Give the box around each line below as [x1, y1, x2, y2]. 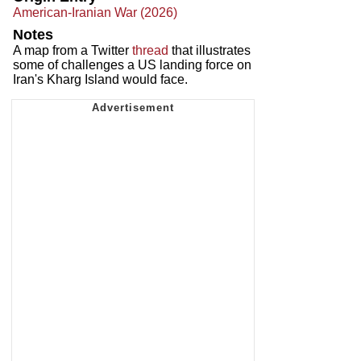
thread [132, 43, 168, 57]
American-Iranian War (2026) [13, 5, 177, 19]
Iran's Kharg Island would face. [13, 72, 188, 86]
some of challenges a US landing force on [13, 57, 251, 72]
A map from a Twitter [13, 43, 132, 57]
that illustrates [168, 43, 251, 57]
